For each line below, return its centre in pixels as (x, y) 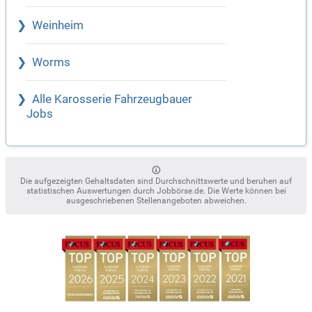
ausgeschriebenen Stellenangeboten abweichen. (156, 201)
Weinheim (58, 26)
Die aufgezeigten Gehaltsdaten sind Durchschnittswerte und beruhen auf (156, 181)
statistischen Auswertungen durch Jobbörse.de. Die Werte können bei (156, 191)
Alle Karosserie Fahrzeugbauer (112, 100)
